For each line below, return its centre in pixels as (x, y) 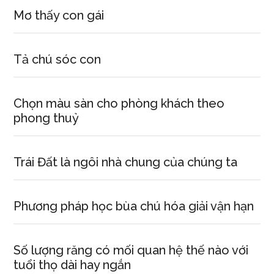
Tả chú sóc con (57, 59)
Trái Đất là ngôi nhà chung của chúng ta (126, 162)
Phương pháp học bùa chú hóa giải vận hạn (134, 206)
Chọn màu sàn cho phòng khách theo (119, 103)
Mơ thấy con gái (59, 15)
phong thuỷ (46, 118)
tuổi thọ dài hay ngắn (72, 265)
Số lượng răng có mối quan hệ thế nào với (131, 250)
